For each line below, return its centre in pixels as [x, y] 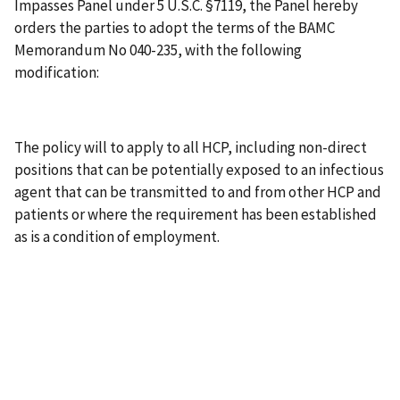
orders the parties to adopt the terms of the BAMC [175, 27]
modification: [57, 72]
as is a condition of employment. [117, 236]
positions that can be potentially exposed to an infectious [199, 169]
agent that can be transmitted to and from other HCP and [198, 192]
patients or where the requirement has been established [196, 214]
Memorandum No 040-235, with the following [158, 50]
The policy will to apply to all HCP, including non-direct [191, 147]
